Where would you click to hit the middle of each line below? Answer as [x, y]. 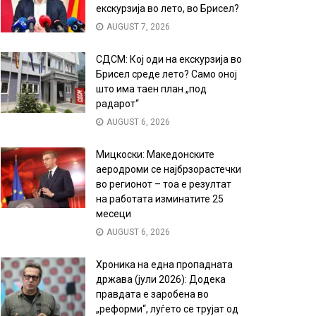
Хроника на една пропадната [164, 265]
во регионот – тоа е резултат [164, 184]
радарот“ [117, 104]
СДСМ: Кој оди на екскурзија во [169, 60]
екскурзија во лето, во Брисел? [168, 9]
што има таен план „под [151, 89]
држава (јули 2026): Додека [161, 280]
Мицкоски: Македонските [155, 155]
